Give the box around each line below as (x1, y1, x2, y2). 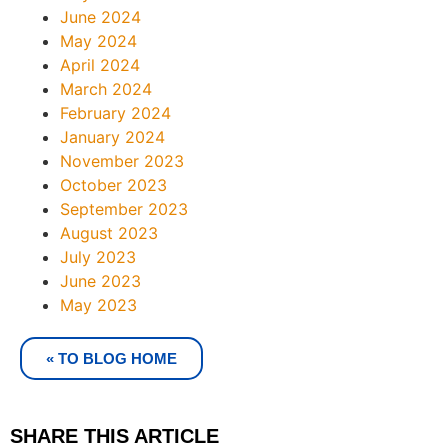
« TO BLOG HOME (46, 350, 177, 368)
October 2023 (60, 175, 167, 196)
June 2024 (60, 7, 141, 28)
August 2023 (60, 223, 158, 244)
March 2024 (60, 79, 152, 100)
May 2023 (60, 295, 137, 316)
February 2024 (60, 103, 171, 124)
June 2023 (60, 271, 141, 292)
